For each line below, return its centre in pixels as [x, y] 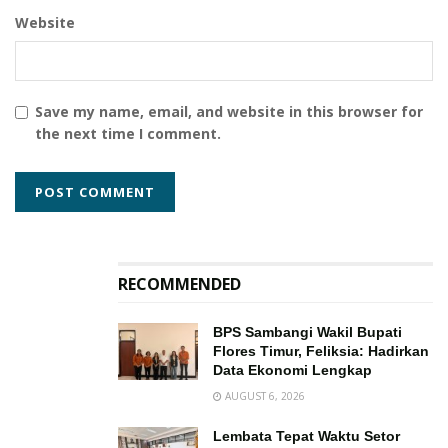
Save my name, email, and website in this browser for [229, 112]
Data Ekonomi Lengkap [292, 370]
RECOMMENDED [179, 284]
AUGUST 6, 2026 [263, 396]
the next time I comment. [128, 134]
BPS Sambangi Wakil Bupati [307, 332]
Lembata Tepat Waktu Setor [306, 436]
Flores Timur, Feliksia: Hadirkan [321, 351]
